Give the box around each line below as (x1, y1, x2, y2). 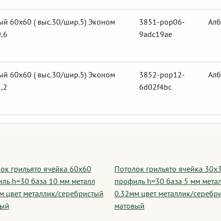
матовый (114, 201, 145, 211)
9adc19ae (139, 29, 172, 39)
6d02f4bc (139, 82, 172, 92)
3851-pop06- (139, 17, 185, 27)
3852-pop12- (139, 70, 185, 79)
